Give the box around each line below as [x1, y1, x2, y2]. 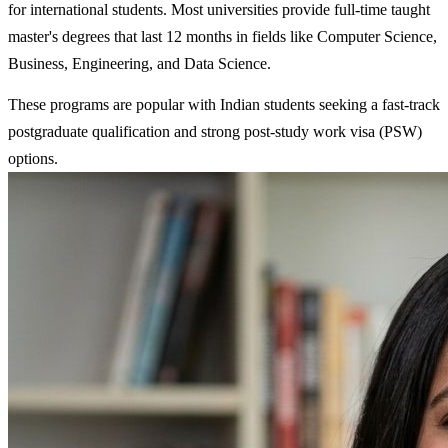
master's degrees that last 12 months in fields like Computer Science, [8, 28, 437, 46]
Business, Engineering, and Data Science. [8, 55, 271, 73]
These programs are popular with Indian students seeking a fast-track [8, 96, 440, 114]
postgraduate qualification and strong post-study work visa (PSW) [8, 123, 422, 141]
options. [8, 150, 58, 168]
